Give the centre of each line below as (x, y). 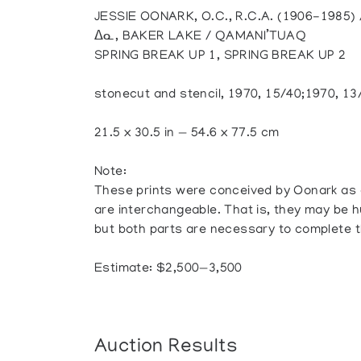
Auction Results (166, 348)
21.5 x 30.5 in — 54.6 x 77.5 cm (187, 134)
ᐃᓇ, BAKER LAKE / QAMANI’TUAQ (201, 37)
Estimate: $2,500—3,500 (168, 269)
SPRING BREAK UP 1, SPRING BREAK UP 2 (220, 56)
